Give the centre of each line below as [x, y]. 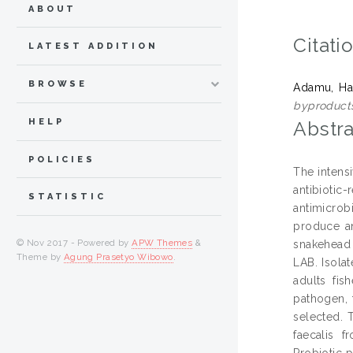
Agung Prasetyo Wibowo [118, 257]
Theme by [40, 257]
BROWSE [58, 84]
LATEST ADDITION [93, 46]
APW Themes [162, 243]
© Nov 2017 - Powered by [74, 243]
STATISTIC [67, 197]
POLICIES [62, 159]
